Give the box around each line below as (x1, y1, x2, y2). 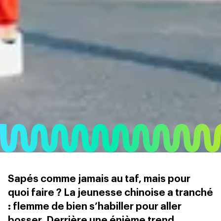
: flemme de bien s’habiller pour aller (8, 202, 182, 212)
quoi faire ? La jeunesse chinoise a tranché (8, 188, 213, 198)
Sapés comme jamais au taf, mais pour (8, 174, 190, 184)
